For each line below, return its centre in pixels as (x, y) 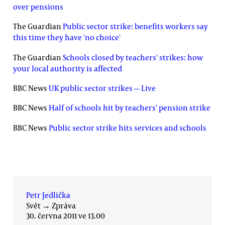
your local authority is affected (68, 68)
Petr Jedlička (48, 195)
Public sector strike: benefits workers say (135, 26)
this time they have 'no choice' (67, 37)
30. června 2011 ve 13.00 (66, 216)
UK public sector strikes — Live (102, 88)
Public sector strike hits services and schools (127, 127)
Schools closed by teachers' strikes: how (133, 57)
